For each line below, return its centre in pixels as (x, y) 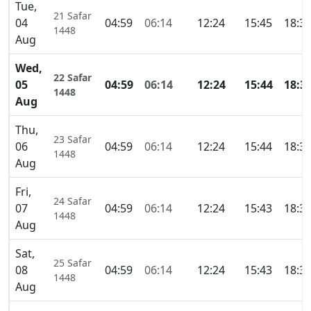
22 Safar (73, 78)
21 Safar (73, 16)
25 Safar (73, 263)
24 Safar (73, 201)
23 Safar (73, 140)
